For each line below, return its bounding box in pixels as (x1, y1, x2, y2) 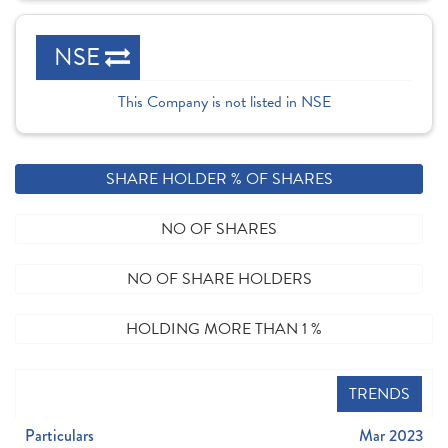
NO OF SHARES (161, 217, 277, 241)
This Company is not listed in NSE (117, 90, 331, 114)
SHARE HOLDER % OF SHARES (105, 167, 333, 191)
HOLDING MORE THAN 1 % (126, 317, 322, 341)
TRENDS (349, 382, 410, 406)
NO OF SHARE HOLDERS (126, 267, 312, 291)
